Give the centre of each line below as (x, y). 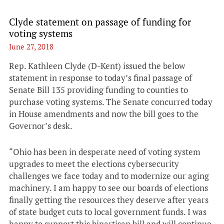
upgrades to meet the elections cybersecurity (94, 164)
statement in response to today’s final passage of (100, 78)
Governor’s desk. (41, 126)
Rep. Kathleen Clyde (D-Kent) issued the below (97, 66)
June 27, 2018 (31, 46)
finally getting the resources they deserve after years (109, 200)
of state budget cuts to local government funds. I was (108, 212)
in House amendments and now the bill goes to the (104, 114)
